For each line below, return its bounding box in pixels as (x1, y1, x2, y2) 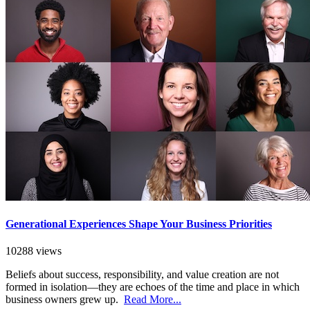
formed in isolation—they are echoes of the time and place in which (6, 281, 300, 293)
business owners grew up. (6, 293, 124, 306)
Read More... (124, 293, 181, 306)
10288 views (6, 245, 62, 257)
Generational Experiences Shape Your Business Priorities (6, 218, 272, 230)
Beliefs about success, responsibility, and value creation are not (6, 268, 279, 281)
